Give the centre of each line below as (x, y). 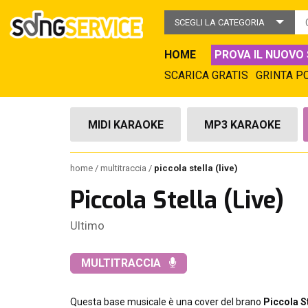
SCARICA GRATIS (206, 75)
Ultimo (87, 225)
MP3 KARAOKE (242, 125)
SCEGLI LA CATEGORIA (220, 22)
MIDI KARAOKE (125, 125)
